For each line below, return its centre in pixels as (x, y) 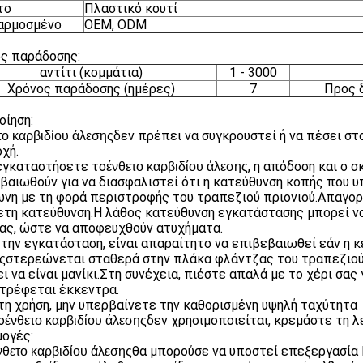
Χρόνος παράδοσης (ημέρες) (91, 89)
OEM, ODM (115, 25)
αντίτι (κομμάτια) (91, 73)
